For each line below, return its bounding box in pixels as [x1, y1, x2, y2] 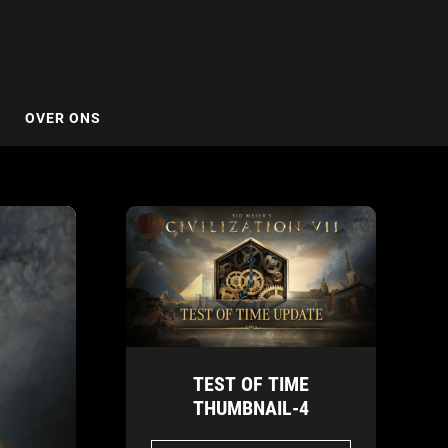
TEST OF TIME [193, 371, 309, 396]
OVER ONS [24, 109, 101, 126]
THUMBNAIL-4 [193, 395, 309, 420]
